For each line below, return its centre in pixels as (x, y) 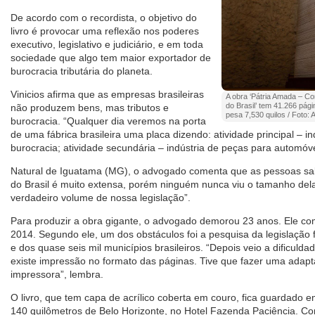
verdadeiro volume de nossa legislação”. (101, 198)
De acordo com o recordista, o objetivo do (104, 18)
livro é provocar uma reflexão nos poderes (105, 31)
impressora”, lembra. (57, 275)
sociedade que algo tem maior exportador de (111, 58)
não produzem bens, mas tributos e (90, 108)
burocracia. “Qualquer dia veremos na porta (108, 121)
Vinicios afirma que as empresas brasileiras (107, 95)
